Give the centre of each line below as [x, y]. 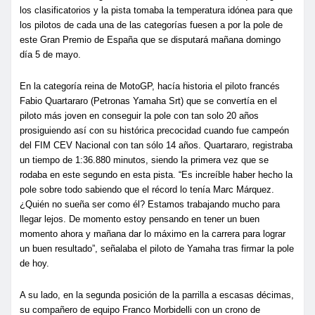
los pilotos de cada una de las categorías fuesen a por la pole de [151, 25]
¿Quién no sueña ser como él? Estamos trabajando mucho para [150, 204]
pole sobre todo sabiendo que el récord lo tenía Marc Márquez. [147, 189]
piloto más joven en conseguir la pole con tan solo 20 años [139, 115]
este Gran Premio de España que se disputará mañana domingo [150, 39]
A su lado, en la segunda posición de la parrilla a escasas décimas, [157, 295]
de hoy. [34, 263]
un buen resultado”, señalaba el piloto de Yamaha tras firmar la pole [157, 248]
